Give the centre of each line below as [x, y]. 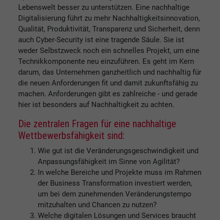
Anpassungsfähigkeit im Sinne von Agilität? [109, 162]
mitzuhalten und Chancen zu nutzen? [97, 205]
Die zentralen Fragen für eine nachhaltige [97, 124]
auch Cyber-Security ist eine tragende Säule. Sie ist [101, 40]
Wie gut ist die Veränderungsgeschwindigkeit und [118, 151]
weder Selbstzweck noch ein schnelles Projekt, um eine [109, 51]
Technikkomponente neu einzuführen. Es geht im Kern [106, 62]
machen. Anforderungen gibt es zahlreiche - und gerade [108, 94]
